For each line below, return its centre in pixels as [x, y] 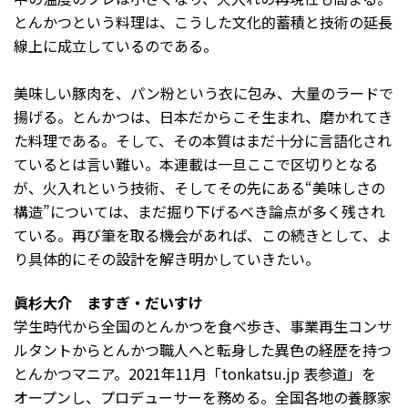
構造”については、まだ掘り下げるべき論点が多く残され [199, 212]
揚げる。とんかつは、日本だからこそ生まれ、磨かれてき [203, 117]
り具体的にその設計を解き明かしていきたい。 [167, 259]
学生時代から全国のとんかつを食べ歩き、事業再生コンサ [203, 326]
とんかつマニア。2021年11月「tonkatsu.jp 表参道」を [195, 374]
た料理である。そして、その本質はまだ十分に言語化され [203, 141]
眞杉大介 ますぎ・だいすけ [108, 303]
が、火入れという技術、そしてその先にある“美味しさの [199, 188]
